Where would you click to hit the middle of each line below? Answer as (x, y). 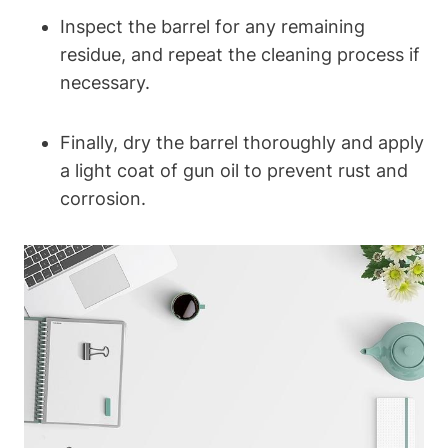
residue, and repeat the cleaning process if (240, 55)
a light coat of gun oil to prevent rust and (234, 171)
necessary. (105, 83)
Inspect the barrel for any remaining (212, 27)
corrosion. (103, 199)
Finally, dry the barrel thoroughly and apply (242, 143)
